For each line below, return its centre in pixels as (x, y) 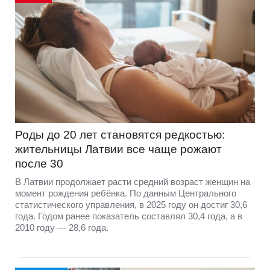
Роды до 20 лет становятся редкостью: (120, 135)
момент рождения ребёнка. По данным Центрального (126, 193)
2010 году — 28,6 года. (62, 228)
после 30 (39, 164)
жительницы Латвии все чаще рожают (118, 149)
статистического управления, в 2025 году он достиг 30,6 (131, 205)
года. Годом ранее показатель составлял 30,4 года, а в (129, 216)
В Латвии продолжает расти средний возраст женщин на (133, 182)
